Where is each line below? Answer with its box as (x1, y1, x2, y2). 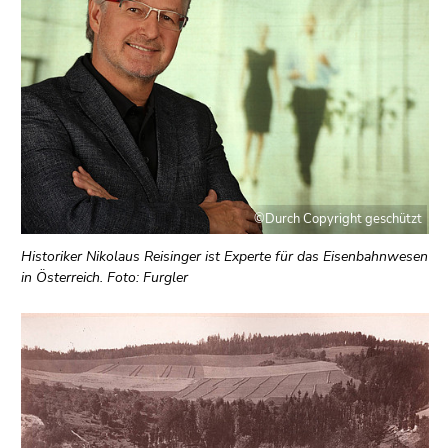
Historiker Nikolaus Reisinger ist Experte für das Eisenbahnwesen (21, 247, 428, 267)
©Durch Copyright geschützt (254, 210, 422, 229)
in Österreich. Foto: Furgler (21, 268, 188, 288)
